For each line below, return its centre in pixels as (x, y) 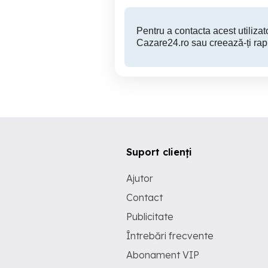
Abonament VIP (163, 255)
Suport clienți (159, 152)
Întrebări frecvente (170, 236)
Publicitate (150, 217)
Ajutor (140, 178)
